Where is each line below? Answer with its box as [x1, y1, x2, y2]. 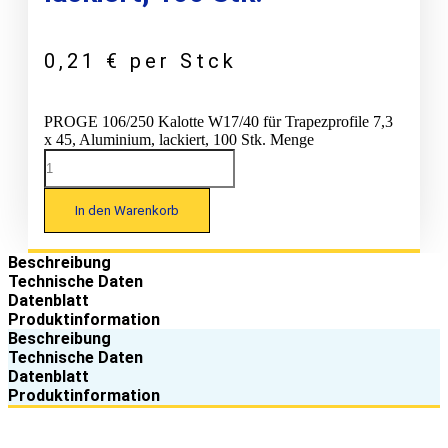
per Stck [130, 48, 237, 73]
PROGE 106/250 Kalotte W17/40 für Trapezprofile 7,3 [44, 112, 393, 130]
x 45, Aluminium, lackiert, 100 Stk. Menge [44, 130, 314, 148]
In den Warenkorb [75, 202, 179, 218]
